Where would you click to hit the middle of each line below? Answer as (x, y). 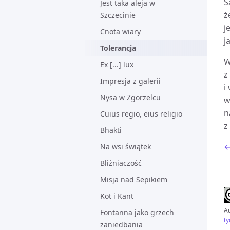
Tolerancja (118, 48)
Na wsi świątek (126, 147)
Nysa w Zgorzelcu (130, 97)
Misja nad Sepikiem (134, 179)
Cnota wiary (120, 32)
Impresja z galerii (130, 81)
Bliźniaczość (121, 163)
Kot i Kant (117, 196)
